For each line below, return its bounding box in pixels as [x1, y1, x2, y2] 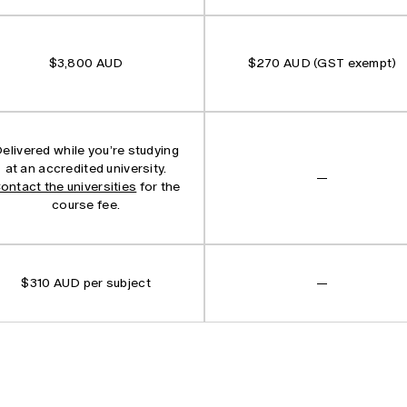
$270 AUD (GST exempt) [247, 55, 397, 71]
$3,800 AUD [48, 55, 124, 71]
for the [136, 178, 181, 194]
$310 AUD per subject [21, 274, 151, 291]
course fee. [52, 196, 121, 213]
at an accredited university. [5, 160, 167, 176]
